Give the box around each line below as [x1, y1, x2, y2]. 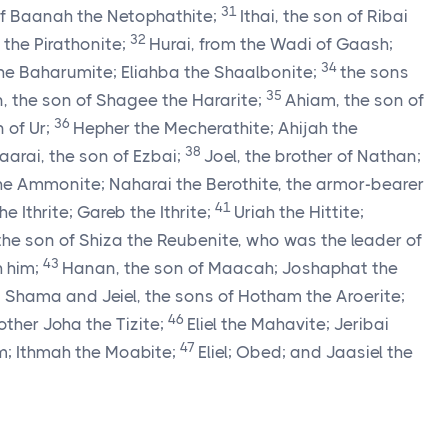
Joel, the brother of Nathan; [204, 146, 421, 166]
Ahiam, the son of [285, 90, 424, 110]
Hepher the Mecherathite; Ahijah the [73, 118, 358, 138]
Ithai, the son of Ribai [240, 6, 408, 26]
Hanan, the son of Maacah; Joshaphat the [62, 258, 398, 278]
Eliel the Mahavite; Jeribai [187, 314, 389, 334]
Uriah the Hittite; [234, 202, 364, 222]
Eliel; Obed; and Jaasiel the [198, 342, 413, 362]
